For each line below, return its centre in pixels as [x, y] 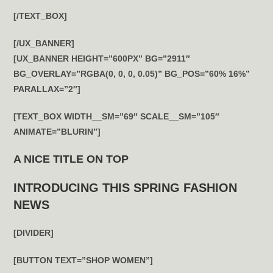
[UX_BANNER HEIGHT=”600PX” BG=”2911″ [102, 58]
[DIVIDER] [34, 233]
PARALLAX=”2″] [47, 89]
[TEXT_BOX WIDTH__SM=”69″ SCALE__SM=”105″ [117, 116]
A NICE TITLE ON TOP [71, 159]
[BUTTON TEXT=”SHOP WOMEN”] [83, 260]
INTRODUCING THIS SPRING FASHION [126, 188]
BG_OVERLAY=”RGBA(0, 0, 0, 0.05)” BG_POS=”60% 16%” [132, 74]
